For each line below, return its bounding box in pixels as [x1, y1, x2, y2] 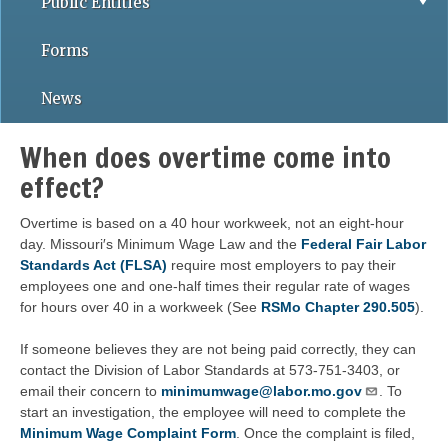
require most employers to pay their [167, 257, 396, 273]
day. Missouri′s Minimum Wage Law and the [20, 236, 301, 252]
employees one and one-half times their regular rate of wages [20, 278, 410, 294]
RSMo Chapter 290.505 [261, 299, 415, 315]
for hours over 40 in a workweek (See [20, 299, 261, 315]
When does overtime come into [20, 138, 391, 177]
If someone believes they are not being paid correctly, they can [20, 341, 416, 357]
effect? [20, 168, 104, 207]
